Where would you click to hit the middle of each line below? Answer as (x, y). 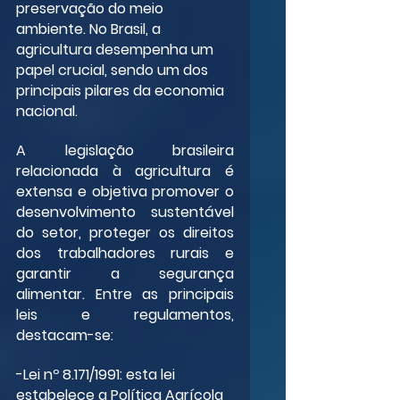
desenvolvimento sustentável (125, 212)
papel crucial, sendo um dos (114, 70)
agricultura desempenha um (117, 49)
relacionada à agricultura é (125, 171)
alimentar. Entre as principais (125, 294)
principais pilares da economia (122, 90)
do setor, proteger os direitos (125, 232)
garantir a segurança (125, 273)
